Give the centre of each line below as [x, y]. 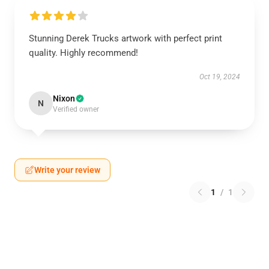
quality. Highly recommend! [83, 53]
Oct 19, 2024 [220, 77]
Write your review [67, 170]
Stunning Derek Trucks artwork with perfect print [125, 38]
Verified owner [76, 109]
